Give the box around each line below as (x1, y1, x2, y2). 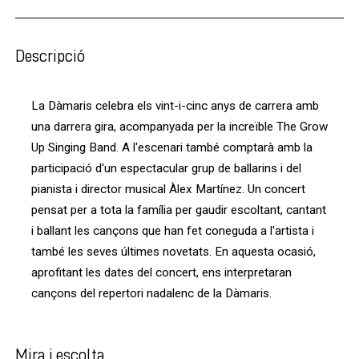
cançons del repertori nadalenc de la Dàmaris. (31, 285, 272, 301)
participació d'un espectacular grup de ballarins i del (31, 160, 301, 175)
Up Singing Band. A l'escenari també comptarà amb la (31, 139, 313, 155)
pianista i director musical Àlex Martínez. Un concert (31, 181, 305, 196)
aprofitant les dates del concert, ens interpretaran (31, 264, 292, 280)
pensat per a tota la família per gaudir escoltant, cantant (31, 202, 326, 217)
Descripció (15, 46, 85, 64)
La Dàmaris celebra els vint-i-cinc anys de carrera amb (31, 98, 319, 113)
